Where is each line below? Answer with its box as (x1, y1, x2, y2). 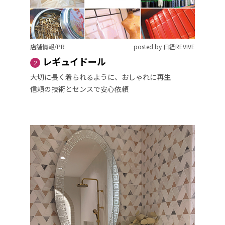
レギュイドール (43, 55, 106, 68)
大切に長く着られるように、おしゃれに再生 (30, 72, 171, 82)
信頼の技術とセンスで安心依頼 (30, 84, 129, 94)
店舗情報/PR (30, 42, 65, 51)
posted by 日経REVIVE (134, 42, 195, 51)
